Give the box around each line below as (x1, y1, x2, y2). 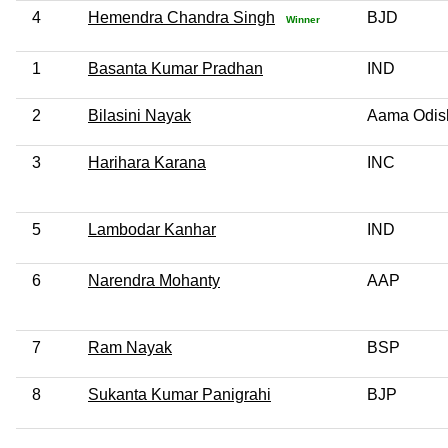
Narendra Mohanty (88, 271, 220, 289)
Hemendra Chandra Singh (88, 8, 275, 26)
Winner (283, 13, 320, 25)
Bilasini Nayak (88, 106, 191, 124)
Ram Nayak (88, 338, 172, 356)
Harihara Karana (88, 153, 206, 171)
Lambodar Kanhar (88, 220, 216, 238)
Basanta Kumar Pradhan (88, 59, 263, 77)
